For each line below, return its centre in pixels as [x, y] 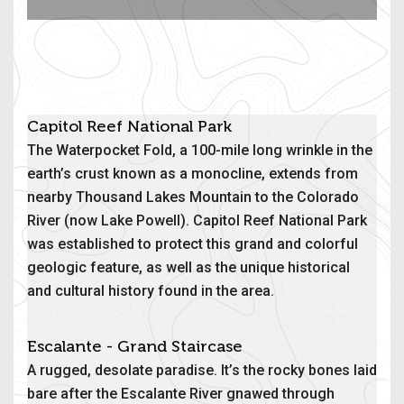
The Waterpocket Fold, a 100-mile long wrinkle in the [200, 150]
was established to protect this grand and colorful [193, 243]
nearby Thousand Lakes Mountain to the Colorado [193, 197]
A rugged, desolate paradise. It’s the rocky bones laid [202, 370]
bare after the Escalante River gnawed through [181, 393]
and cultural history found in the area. [151, 290]
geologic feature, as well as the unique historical [188, 267]
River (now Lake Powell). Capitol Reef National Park [197, 220]
